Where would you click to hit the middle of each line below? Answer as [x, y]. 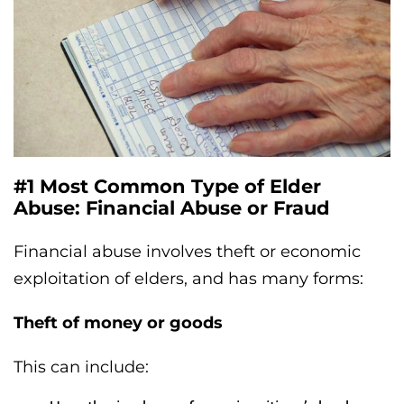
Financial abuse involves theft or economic [187, 251]
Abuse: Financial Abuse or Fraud [172, 207]
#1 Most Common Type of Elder [167, 186]
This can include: [81, 367]
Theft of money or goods [118, 322]
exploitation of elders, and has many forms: [188, 278]
